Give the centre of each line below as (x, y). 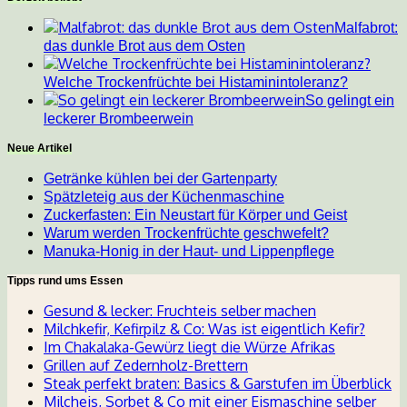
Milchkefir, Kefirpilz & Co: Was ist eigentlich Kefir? (204, 329)
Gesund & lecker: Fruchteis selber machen (180, 311)
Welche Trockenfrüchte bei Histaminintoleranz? (196, 83)
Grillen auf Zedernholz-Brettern (146, 366)
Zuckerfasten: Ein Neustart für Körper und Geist (195, 215)
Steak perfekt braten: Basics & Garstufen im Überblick (218, 384)
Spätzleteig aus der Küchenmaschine (164, 197)
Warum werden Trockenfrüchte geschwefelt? (186, 233)
